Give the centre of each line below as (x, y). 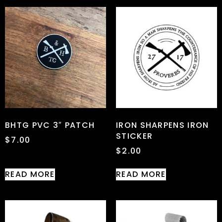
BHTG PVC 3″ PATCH (50, 125)
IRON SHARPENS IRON (163, 125)
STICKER (135, 136)
